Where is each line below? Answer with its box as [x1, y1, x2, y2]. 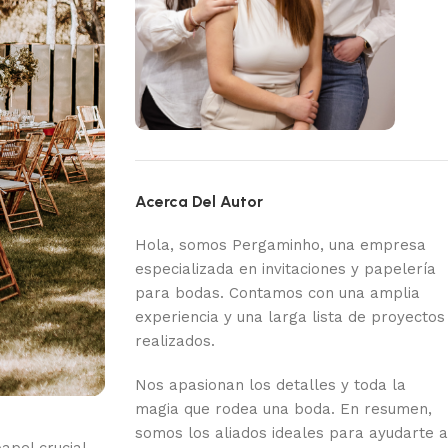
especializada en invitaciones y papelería [134, 259, 436, 278]
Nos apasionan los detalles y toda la [134, 375, 406, 394]
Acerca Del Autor [134, 191, 263, 211]
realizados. [134, 331, 215, 350]
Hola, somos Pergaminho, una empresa [134, 235, 426, 254]
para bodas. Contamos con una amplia [134, 283, 420, 302]
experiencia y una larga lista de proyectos [134, 307, 445, 326]
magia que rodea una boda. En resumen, [134, 399, 432, 418]
